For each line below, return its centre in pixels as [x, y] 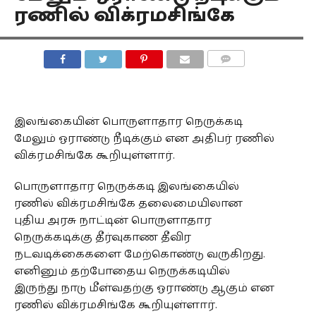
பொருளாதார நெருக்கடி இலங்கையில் [126, 187]
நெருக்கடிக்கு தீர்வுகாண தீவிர [102, 237]
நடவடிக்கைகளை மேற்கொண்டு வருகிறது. [139, 254]
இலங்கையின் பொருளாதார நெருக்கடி [128, 122]
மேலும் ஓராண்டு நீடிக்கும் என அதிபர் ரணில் [144, 139]
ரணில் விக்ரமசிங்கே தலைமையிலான [128, 203]
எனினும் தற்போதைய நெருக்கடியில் [122, 271]
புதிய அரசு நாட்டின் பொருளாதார [113, 220]
